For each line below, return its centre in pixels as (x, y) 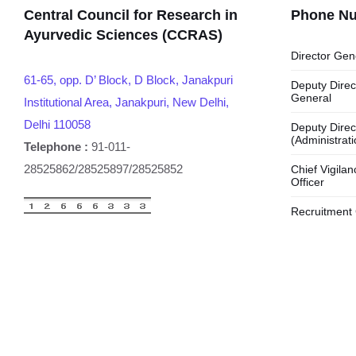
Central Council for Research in (131, 15)
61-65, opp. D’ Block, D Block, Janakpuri (128, 80)
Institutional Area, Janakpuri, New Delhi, (126, 102)
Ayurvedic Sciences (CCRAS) (123, 35)
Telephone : (56, 147)
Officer (308, 182)
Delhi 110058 (57, 124)
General (311, 98)
